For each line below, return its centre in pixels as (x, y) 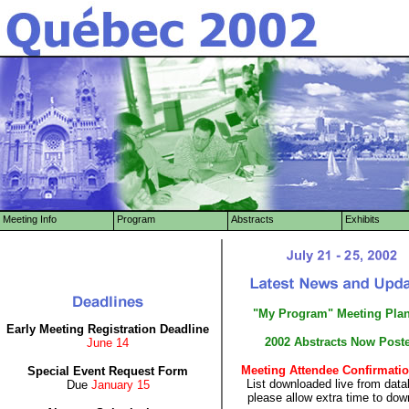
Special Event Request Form (108, 371)
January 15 (120, 385)
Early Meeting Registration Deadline (108, 329)
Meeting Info (30, 219)
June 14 (108, 343)
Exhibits (362, 219)
